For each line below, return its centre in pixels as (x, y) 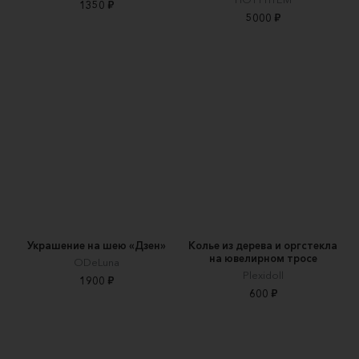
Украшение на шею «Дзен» (96, 246)
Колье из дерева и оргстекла (263, 246)
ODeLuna (96, 262)
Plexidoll (263, 275)
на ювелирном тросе (263, 258)
